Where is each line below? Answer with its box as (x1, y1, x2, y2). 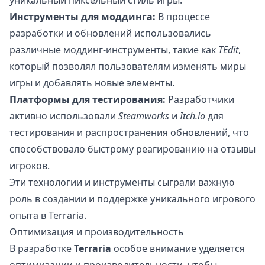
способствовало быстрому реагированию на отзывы (9, 143, 256, 156)
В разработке (9, 242, 74, 256)
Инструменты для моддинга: (9, 10, 156, 24)
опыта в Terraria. (9, 209, 86, 222)
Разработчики (166, 93, 234, 106)
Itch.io (180, 109, 205, 123)
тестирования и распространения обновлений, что (9, 126, 249, 140)
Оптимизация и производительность (9, 225, 184, 239)
